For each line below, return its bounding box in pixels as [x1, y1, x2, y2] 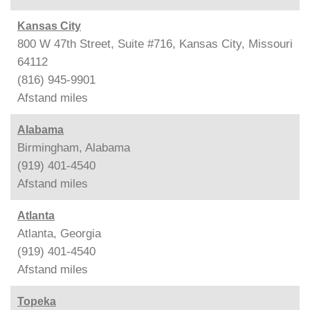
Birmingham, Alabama [17, 140, 130, 154]
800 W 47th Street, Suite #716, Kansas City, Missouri [17, 37, 293, 51]
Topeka [17, 295, 56, 307]
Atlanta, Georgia [17, 226, 101, 240]
